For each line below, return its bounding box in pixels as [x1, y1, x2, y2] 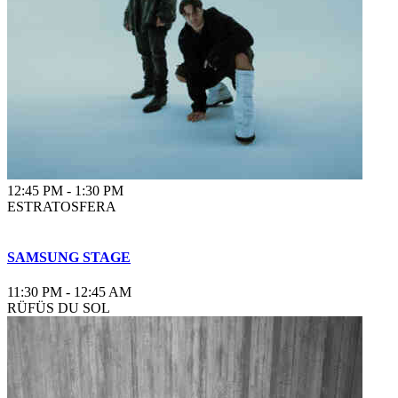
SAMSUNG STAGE [7, 250, 131, 266]
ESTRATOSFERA [7, 198, 116, 214]
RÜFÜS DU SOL [7, 300, 110, 316]
